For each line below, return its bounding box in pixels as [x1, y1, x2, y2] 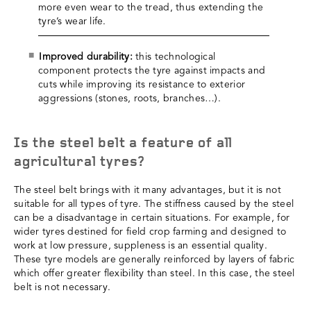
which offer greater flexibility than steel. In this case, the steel [14, 269, 295, 279]
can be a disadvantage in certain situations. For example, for [14, 213, 290, 224]
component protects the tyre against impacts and [38, 66, 266, 76]
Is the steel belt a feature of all [14, 137, 233, 151]
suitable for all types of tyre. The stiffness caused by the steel [14, 199, 294, 210]
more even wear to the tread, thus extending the [38, 3, 264, 13]
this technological [132, 52, 216, 62]
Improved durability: [39, 52, 133, 62]
